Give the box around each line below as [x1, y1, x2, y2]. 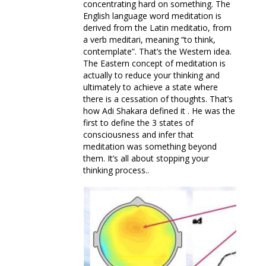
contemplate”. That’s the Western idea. [83, 46, 232, 58]
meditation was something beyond [83, 141, 217, 153]
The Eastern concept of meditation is [83, 58, 226, 69]
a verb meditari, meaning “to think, [83, 34, 216, 46]
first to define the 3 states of [83, 117, 194, 129]
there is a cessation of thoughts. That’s [83, 93, 233, 105]
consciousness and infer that [83, 129, 194, 141]
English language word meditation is [83, 10, 221, 22]
